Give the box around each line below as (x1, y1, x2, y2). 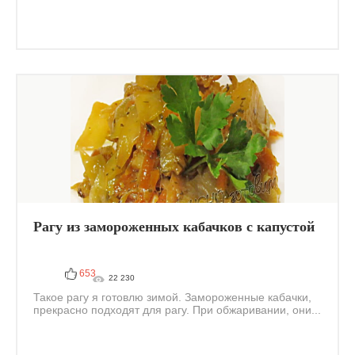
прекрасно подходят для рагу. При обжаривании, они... (33, 303, 321, 316)
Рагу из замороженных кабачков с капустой (33, 219, 315, 235)
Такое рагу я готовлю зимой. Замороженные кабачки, (33, 291, 311, 303)
